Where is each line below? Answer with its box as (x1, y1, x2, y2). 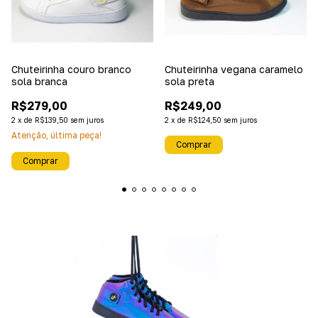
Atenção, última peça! (11, 130, 102, 141)
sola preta (165, 75, 214, 87)
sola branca (11, 75, 67, 87)
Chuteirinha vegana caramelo (165, 63, 303, 75)
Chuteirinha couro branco (11, 63, 131, 75)
